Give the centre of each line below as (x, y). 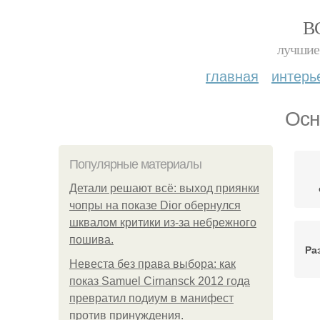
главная (232, 75)
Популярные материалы (135, 164)
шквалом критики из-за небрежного (163, 222)
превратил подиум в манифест (151, 298)
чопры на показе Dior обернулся (155, 205)
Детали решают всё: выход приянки (164, 188)
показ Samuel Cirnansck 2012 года (160, 281)
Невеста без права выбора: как (152, 264)
